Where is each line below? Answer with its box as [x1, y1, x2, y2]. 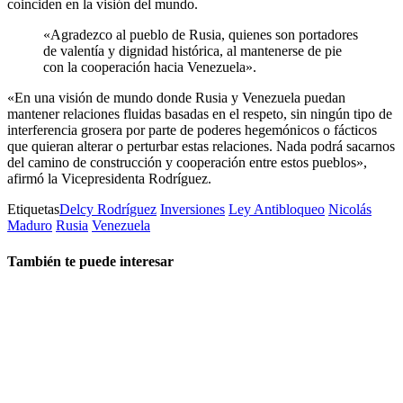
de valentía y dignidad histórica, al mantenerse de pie [43, 43, 342, 59]
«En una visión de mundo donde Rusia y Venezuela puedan [7, 90, 345, 106]
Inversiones [160, 201, 225, 218]
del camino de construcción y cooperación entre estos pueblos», [7, 155, 367, 171]
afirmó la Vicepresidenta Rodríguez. [7, 171, 211, 187]
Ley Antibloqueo [228, 201, 325, 218]
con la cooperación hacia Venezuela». [43, 59, 256, 76]
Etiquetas [7, 201, 59, 218]
